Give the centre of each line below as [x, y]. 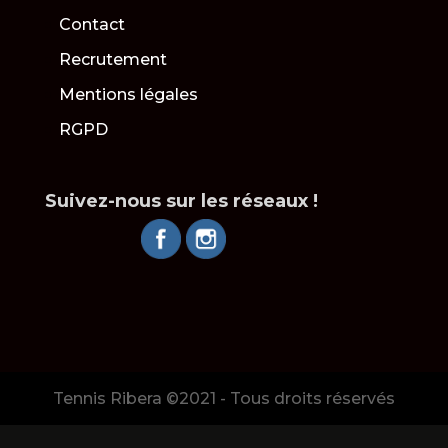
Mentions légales [128, 94]
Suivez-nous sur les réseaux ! [181, 201]
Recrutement [112, 59]
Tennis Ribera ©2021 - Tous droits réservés [223, 399]
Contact [91, 24]
